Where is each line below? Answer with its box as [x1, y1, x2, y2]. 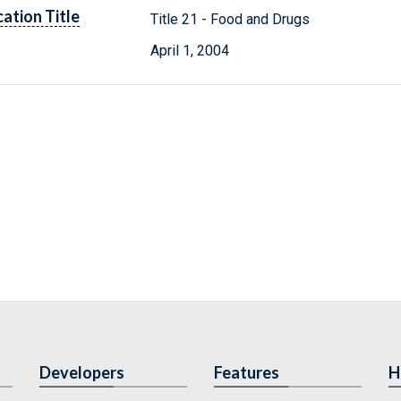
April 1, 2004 [150, 41, 230, 59]
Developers [39, 363, 124, 382]
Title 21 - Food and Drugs [150, 10, 311, 28]
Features [214, 363, 279, 382]
